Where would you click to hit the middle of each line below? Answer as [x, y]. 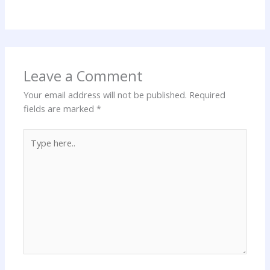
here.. [34, 149]
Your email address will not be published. [105, 94]
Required [208, 94]
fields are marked [60, 108]
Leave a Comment [83, 76]
